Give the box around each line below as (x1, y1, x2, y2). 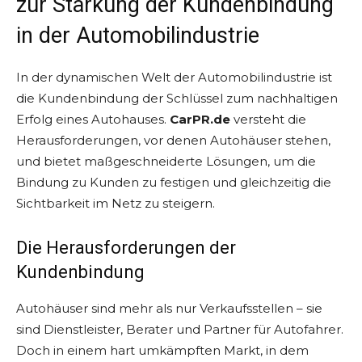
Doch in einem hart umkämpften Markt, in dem (16, 343, 309, 358)
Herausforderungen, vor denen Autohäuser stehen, (16, 133, 330, 148)
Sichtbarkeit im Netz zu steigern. (16, 196, 215, 211)
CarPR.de (170, 112, 230, 127)
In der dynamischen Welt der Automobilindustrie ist (16, 69, 332, 85)
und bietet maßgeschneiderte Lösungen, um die (16, 154, 316, 169)
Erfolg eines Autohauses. (16, 112, 170, 127)
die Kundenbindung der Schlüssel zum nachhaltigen (16, 90, 338, 106)
